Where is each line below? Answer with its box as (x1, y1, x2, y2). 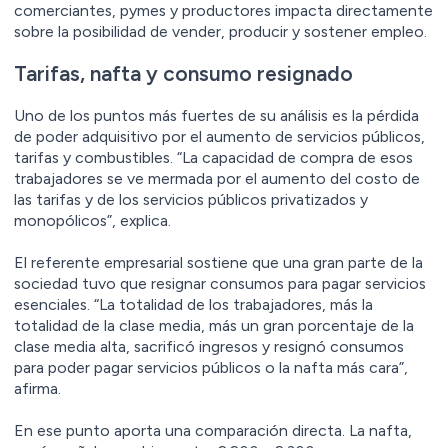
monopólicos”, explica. (14, 210, 171, 230)
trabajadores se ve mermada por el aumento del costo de (14, 168, 420, 188)
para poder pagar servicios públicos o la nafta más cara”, (14, 357, 408, 377)
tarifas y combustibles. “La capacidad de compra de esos (14, 147, 413, 167)
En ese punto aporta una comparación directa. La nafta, (14, 420, 412, 440)
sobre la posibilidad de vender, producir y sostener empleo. (14, 21, 427, 41)
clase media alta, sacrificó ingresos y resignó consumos (14, 336, 404, 356)
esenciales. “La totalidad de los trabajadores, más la (14, 294, 373, 314)
